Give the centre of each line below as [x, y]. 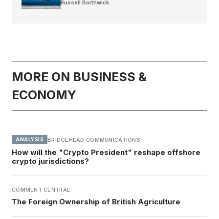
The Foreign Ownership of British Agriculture [96, 202]
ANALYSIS [30, 140]
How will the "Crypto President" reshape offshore [106, 153]
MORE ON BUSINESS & [79, 77]
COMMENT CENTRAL [41, 190]
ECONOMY [44, 95]
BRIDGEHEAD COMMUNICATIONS [94, 140]
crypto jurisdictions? [50, 161]
